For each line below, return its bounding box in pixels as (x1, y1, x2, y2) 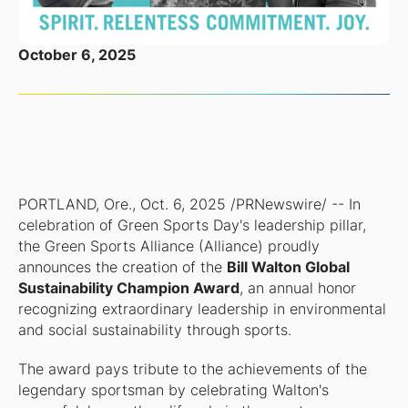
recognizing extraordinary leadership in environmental (17, 300, 386, 318)
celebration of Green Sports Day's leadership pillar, (17, 216, 366, 234)
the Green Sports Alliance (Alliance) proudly (17, 237, 320, 255)
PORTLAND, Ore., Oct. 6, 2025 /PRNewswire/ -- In (17, 195, 361, 213)
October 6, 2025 (17, 46, 136, 64)
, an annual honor (239, 279, 356, 297)
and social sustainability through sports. (17, 321, 291, 339)
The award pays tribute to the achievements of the (17, 360, 367, 378)
